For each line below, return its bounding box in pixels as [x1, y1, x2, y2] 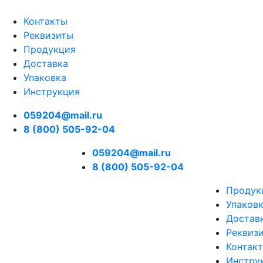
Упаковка [23, 72, 66, 83]
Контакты [23, 15, 68, 27]
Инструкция [23, 86, 80, 97]
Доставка [23, 58, 68, 69]
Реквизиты [23, 29, 73, 41]
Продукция [23, 43, 76, 55]
